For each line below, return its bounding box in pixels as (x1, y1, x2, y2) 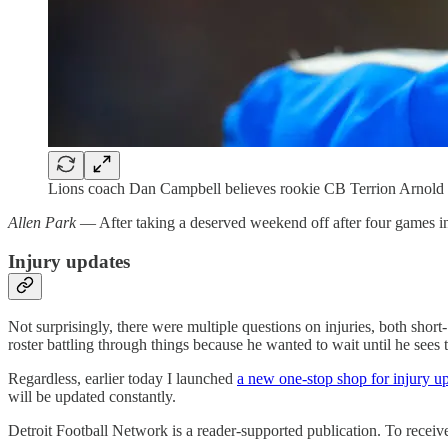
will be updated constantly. (8, 388, 176, 406)
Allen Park (8, 213, 76, 231)
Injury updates (8, 250, 130, 272)
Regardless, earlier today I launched (8, 370, 237, 388)
